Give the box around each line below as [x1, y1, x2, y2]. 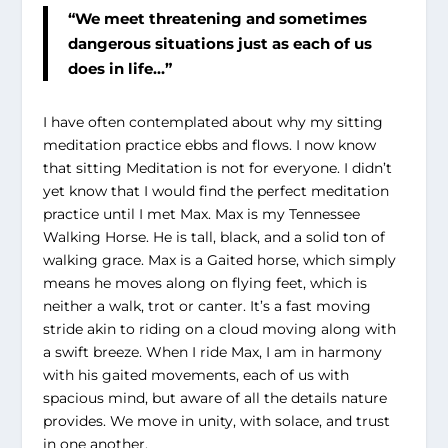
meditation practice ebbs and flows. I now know [42, 136, 376, 155]
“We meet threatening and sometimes [67, 9, 367, 29]
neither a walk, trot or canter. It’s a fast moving [42, 297, 371, 316]
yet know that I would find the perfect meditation [42, 182, 389, 201]
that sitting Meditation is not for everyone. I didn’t [42, 159, 392, 178]
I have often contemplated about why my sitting [42, 113, 383, 132]
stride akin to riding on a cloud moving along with [42, 320, 396, 339]
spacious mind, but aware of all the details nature [42, 389, 387, 408]
